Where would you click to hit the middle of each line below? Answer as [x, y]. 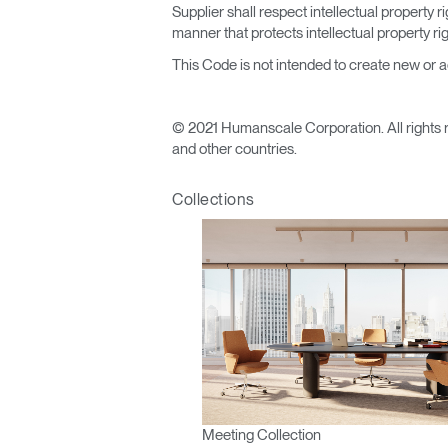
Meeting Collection [261, 434]
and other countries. [234, 148]
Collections [213, 199]
